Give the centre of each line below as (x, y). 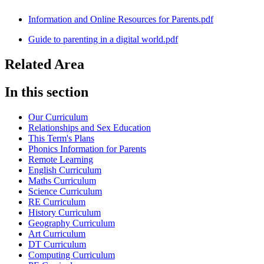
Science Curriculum (65, 191)
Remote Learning (61, 159)
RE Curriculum (57, 202)
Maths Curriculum (62, 181)
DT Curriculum (57, 244)
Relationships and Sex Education (90, 128)
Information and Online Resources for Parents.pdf (121, 19)
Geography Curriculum (72, 223)
